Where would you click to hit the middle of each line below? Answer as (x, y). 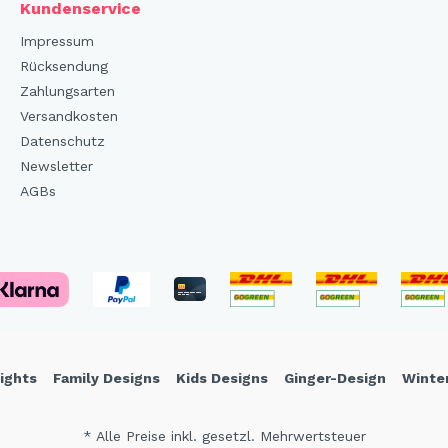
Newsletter (56, 165)
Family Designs (106, 377)
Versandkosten (69, 115)
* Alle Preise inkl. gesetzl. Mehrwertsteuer (224, 435)
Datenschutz (62, 140)
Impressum (57, 40)
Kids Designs (222, 377)
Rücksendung (64, 65)
